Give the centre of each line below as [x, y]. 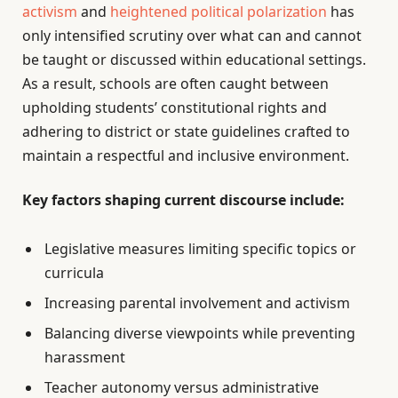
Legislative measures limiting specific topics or [200, 248]
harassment [85, 357]
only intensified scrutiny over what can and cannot [192, 36]
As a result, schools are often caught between [175, 84]
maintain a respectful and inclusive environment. [186, 156]
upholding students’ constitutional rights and [175, 108]
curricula [74, 272]
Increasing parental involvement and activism [197, 302]
